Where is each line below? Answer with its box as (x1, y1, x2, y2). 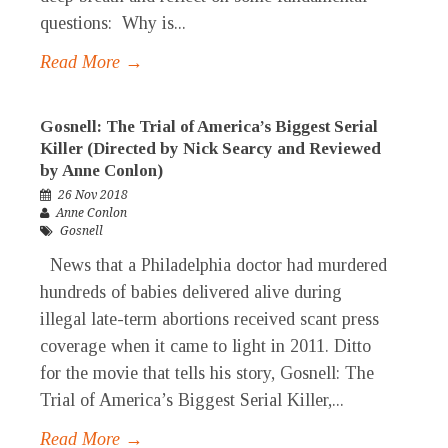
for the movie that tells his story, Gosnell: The (40, 363, 374, 384)
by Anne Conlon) (40, 161, 163, 181)
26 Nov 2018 (58, 188, 128, 203)
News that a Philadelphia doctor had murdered (40, 255, 387, 276)
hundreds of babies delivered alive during (40, 282, 342, 303)
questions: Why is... (40, 13, 186, 34)
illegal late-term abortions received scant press (40, 309, 379, 330)
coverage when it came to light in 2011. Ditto (40, 336, 371, 357)
